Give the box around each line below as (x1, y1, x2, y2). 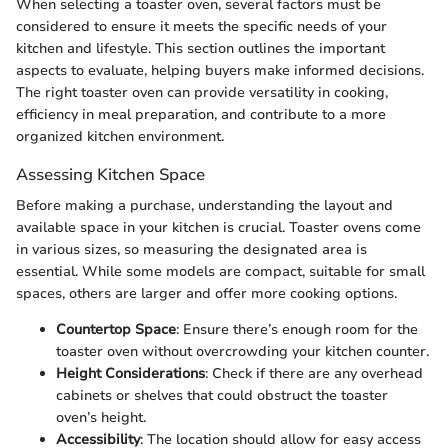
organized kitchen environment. (16, 126, 224, 146)
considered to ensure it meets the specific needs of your (16, 16, 387, 36)
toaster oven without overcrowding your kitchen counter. (56, 342, 429, 361)
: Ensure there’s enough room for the (176, 320, 418, 339)
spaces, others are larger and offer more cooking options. (16, 284, 397, 303)
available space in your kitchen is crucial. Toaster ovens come (16, 218, 421, 237)
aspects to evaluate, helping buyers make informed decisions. (16, 60, 424, 80)
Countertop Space (56, 320, 176, 339)
